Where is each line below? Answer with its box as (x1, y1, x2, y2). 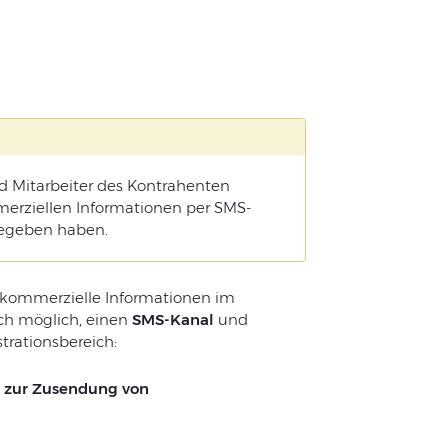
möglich (17, 310, 79, 330)
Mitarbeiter (11, 176, 93, 196)
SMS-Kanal (131, 310, 214, 330)
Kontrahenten (126, 176, 230, 196)
